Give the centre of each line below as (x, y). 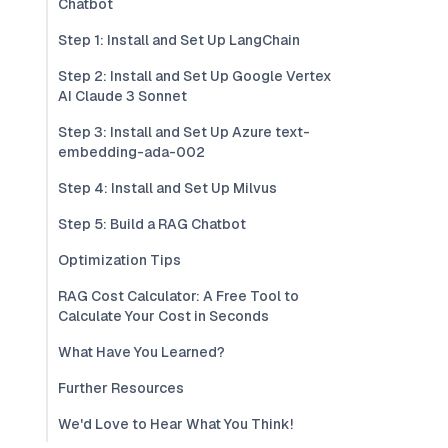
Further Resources (121, 388)
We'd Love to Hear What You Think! (175, 424)
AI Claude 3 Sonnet (122, 96)
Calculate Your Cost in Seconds (163, 316)
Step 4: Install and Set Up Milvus (167, 188)
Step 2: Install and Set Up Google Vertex (195, 76)
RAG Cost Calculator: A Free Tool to (178, 296)
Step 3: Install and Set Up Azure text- (184, 132)
